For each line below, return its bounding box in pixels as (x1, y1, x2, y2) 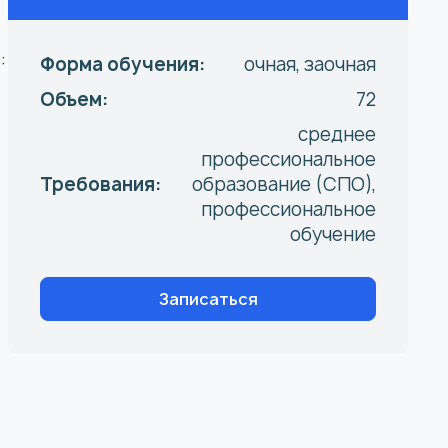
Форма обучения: (40, 52, 205, 77)
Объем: (40, 87, 108, 112)
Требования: (40, 172, 161, 197)
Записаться (158, 288, 258, 310)
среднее (298, 122, 376, 147)
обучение (290, 222, 376, 247)
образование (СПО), (192, 172, 376, 197)
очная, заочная (244, 52, 376, 77)
